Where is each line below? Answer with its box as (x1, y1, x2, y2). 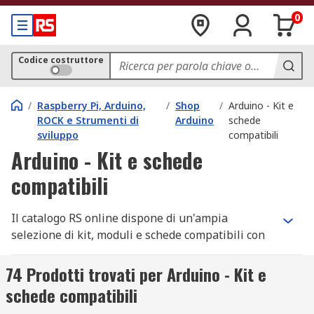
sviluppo (37, 128, 78, 142)
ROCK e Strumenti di (37, 114, 139, 127)
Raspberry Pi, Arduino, (37, 99, 146, 112)
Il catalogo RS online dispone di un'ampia (11, 210, 228, 226)
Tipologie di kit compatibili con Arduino (11, 273, 249, 298)
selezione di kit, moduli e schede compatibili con (11, 227, 265, 243)
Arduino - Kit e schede (11, 144, 203, 176)
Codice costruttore (18, 54, 104, 66)
